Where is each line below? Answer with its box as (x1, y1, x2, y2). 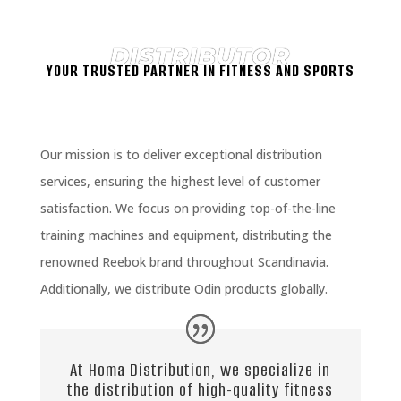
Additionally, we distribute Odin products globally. (39, 279, 328, 297)
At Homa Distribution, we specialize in (70, 358, 331, 383)
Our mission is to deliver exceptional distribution (39, 145, 322, 163)
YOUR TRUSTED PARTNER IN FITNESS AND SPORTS (46, 59, 354, 81)
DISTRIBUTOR (110, 41, 291, 71)
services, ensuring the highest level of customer (39, 172, 320, 190)
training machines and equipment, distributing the (39, 226, 332, 243)
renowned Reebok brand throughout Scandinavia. (39, 252, 328, 270)
